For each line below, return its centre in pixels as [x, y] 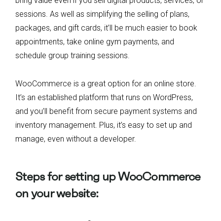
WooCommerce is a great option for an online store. [106, 84]
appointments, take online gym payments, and [95, 42]
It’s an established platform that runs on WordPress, [104, 98]
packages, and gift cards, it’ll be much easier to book [106, 28]
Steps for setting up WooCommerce [108, 176]
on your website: [57, 193]
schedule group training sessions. [73, 56]
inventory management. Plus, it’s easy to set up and [104, 125]
